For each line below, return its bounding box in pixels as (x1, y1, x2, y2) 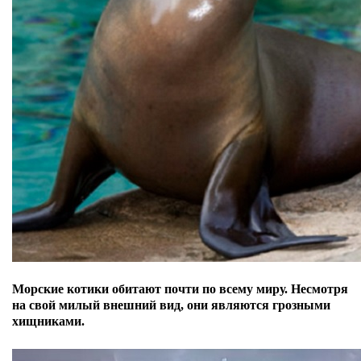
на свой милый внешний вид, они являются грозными (12, 298, 330, 312)
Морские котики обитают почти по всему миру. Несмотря (12, 282, 348, 296)
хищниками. (12, 314, 85, 328)
